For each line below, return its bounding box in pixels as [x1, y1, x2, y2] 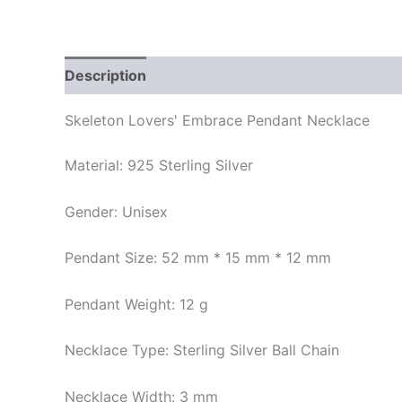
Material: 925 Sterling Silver [65, 156, 253, 174]
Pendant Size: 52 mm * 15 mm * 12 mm [65, 249, 331, 267]
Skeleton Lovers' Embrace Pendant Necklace [65, 111, 370, 129]
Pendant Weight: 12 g [65, 294, 208, 313]
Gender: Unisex [65, 202, 168, 221]
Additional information [165, 66, 321, 84]
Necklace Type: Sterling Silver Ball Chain [65, 341, 339, 360]
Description [65, 66, 146, 84]
